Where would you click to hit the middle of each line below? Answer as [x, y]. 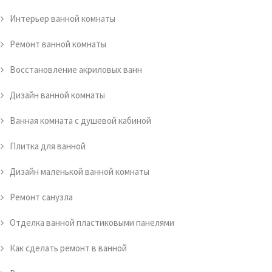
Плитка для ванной [48, 146]
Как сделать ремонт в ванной [68, 248]
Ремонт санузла [41, 197]
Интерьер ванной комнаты [63, 19]
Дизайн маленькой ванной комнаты [80, 172]
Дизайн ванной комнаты [57, 95]
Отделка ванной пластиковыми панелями [92, 223]
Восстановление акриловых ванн [76, 70]
